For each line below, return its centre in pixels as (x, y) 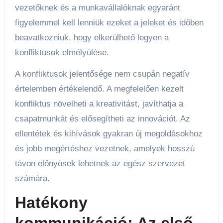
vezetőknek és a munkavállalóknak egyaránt (97, 8)
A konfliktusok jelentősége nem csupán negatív (102, 74)
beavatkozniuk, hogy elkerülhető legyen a (92, 38)
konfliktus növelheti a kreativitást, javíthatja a (99, 104)
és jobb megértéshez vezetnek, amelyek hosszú (105, 149)
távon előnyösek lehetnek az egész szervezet (100, 164)
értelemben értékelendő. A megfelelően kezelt (99, 89)
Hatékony (51, 202)
